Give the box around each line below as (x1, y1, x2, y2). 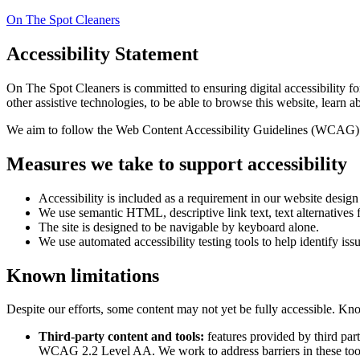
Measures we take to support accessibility (6, 153, 347, 174)
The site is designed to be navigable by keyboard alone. (39, 219, 319, 234)
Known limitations (6, 264, 159, 286)
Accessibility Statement (6, 43, 198, 64)
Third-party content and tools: (39, 329, 204, 344)
